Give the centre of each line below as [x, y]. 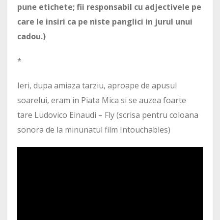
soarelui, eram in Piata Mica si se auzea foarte [102, 100]
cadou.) [31, 37]
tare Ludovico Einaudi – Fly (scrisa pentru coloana [108, 115]
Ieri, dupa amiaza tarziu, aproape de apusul [97, 86]
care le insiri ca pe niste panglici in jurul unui [105, 22]
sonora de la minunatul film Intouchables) [94, 130]
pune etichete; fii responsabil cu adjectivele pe [109, 7]
